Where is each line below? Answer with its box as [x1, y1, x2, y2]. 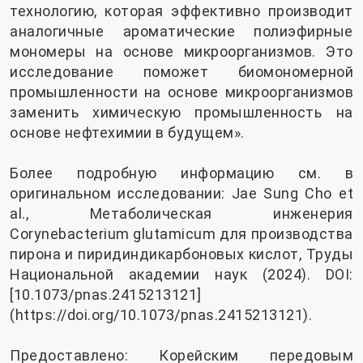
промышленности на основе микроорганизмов [10, 83, 353, 100]
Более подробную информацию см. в [10, 164, 353, 181]
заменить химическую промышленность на [10, 103, 353, 121]
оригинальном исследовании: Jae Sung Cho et [10, 184, 353, 202]
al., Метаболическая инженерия [10, 204, 353, 222]
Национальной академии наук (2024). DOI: [10, 265, 353, 283]
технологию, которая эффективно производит [10, 2, 353, 19]
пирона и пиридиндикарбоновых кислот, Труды [10, 245, 353, 263]
